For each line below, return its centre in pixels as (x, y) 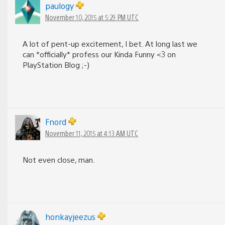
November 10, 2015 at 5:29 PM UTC (92, 17)
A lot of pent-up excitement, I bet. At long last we (110, 43)
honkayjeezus (71, 216)
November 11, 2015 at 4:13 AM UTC (92, 133)
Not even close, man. (59, 159)
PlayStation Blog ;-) (56, 64)
